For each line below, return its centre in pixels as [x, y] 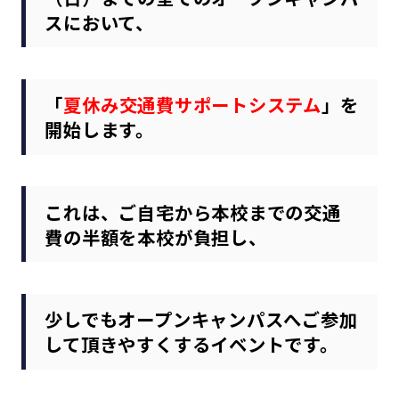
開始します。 [100, 130]
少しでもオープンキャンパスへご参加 [201, 319]
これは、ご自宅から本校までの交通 [193, 212]
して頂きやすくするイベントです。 [191, 344]
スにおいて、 [100, 22]
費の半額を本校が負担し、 [156, 236]
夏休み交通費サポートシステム [193, 105]
